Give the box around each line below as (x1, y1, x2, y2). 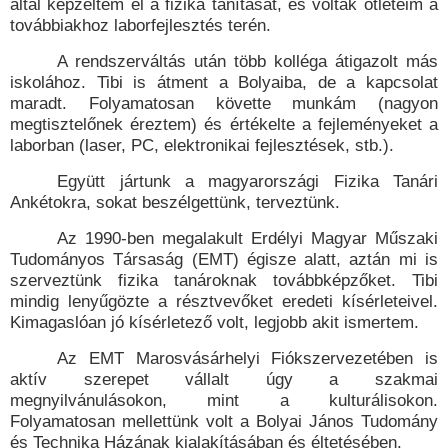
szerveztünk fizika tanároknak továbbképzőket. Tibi (10, 270, 438, 291)
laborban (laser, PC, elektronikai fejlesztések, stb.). (10, 135, 394, 156)
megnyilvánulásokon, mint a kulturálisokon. (10, 390, 438, 411)
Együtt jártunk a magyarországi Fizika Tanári (57, 171, 438, 192)
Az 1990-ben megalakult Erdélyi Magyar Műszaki (57, 228, 438, 249)
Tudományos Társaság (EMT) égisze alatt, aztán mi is (10, 249, 438, 270)
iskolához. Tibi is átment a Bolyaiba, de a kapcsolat (10, 72, 438, 93)
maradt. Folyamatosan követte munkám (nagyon (10, 93, 438, 114)
